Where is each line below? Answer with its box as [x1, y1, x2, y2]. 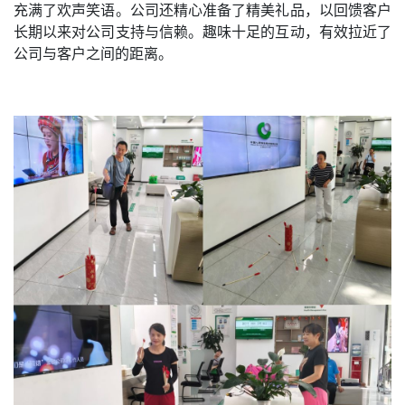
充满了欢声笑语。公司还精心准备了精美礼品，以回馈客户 [14, 3, 391, 19]
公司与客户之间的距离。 [14, 46, 173, 62]
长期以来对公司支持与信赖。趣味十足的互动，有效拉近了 [14, 24, 391, 41]
